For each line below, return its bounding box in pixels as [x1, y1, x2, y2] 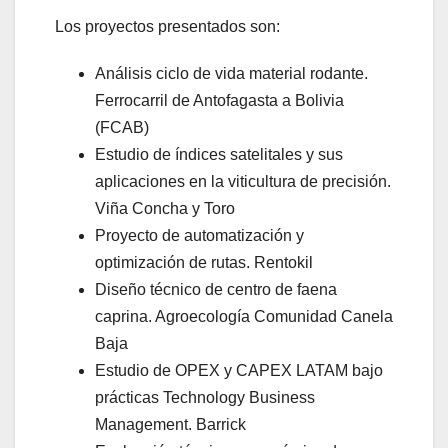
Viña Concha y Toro [95, 200, 235, 218]
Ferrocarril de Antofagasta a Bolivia [95, 92, 344, 110]
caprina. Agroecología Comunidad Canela [95, 308, 393, 326]
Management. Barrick [95, 416, 246, 434]
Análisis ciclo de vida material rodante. [95, 65, 368, 83]
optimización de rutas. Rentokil [95, 254, 313, 272]
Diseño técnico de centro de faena [95, 281, 337, 299]
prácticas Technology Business [95, 389, 315, 407]
